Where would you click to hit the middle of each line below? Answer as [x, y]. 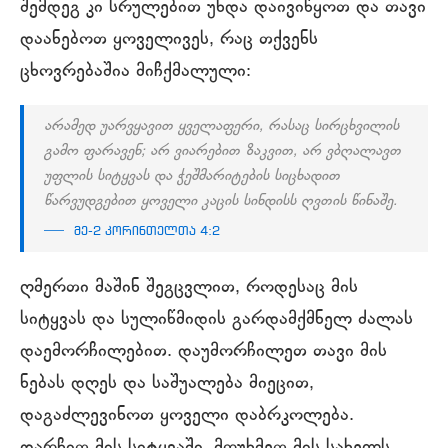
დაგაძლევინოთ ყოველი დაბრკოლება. [187, 415]
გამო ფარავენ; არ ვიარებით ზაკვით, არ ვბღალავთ [222, 151]
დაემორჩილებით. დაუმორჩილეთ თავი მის [203, 351]
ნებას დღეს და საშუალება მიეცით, [167, 383]
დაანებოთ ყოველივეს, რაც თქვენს [169, 39]
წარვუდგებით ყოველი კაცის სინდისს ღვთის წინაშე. [220, 201]
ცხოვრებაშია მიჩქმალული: [135, 71]
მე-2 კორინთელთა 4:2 [147, 231]
